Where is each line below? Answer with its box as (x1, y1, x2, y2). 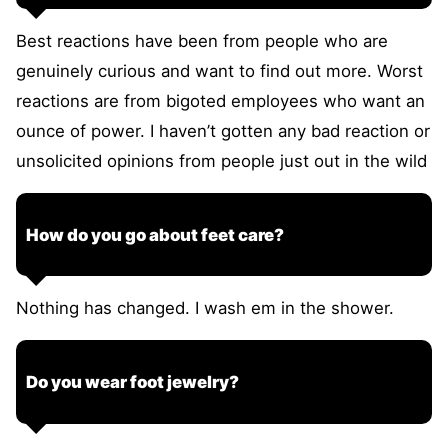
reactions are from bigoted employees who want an (16, 90, 425, 111)
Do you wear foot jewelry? (26, 371, 239, 392)
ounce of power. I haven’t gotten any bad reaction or (16, 120, 430, 141)
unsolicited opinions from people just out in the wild (16, 150, 427, 171)
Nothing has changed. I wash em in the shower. (16, 298, 394, 319)
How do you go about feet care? (26, 224, 284, 245)
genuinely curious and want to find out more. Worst (16, 60, 423, 81)
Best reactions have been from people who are (16, 30, 388, 51)
